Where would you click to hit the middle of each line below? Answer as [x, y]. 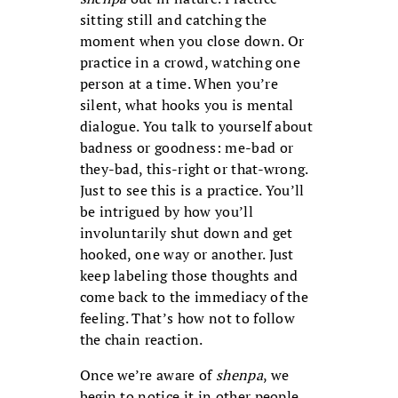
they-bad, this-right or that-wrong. [194, 169]
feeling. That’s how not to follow [187, 318]
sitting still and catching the [173, 20]
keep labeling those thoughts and [189, 276]
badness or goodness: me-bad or [187, 148]
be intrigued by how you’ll [166, 212]
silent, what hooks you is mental [187, 105]
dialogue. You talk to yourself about [196, 127]
